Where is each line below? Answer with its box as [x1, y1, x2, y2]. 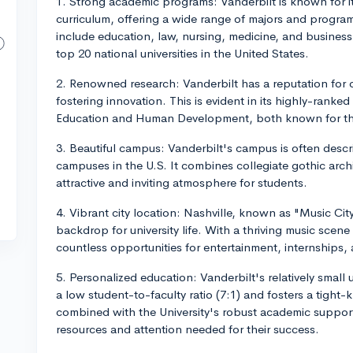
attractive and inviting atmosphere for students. [56, 175, 307, 190]
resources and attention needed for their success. [56, 321, 319, 336]
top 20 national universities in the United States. [56, 46, 309, 61]
